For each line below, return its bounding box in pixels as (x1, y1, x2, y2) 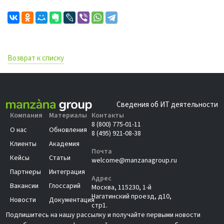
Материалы (49, 110, 87, 120)
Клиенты (10, 138, 36, 149)
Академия (49, 138, 79, 149)
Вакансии (10, 180, 38, 191)
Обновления (49, 124, 87, 135)
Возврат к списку (7, 53, 64, 63)
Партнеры (10, 166, 41, 177)
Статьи (49, 152, 70, 163)
